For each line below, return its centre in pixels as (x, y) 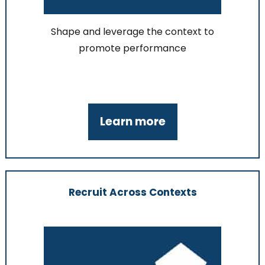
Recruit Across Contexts (132, 192)
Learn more (132, 122)
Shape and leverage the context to (132, 32)
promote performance (132, 49)
